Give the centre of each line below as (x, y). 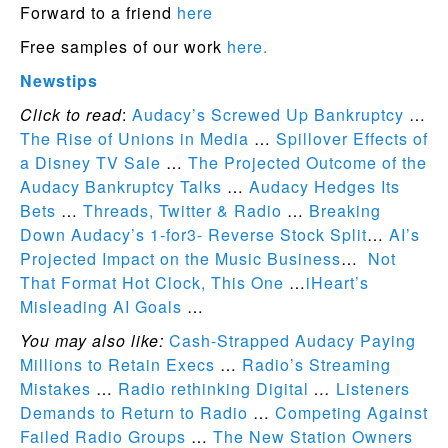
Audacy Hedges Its (324, 186)
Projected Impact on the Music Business (180, 258)
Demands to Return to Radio (134, 412)
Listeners (373, 388)
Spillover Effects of (352, 138)
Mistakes (55, 388)
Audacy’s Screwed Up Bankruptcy (268, 114)
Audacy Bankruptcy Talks (121, 186)
